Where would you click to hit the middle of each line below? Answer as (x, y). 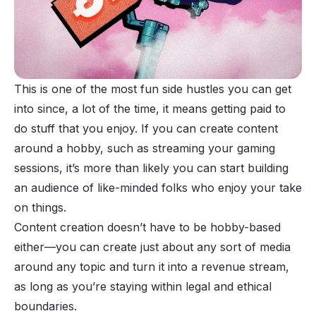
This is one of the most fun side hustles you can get (153, 89)
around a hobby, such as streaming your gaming (145, 148)
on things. (40, 207)
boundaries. (45, 306)
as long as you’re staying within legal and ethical (143, 286)
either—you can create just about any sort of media (152, 247)
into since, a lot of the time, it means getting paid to (150, 108)
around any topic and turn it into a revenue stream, (152, 266)
